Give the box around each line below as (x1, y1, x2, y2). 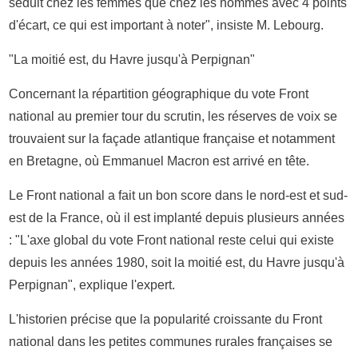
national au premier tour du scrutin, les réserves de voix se (9, 109, 338, 123)
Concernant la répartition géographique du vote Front (9, 86, 309, 101)
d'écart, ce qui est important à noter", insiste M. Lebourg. (9, 18, 324, 32)
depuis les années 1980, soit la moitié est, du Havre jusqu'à (9, 255, 345, 269)
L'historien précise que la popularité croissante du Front (9, 312, 323, 326)
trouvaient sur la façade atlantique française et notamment (9, 131, 336, 145)
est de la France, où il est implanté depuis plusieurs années (9, 210, 345, 225)
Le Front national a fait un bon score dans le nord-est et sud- (9, 188, 348, 202)
